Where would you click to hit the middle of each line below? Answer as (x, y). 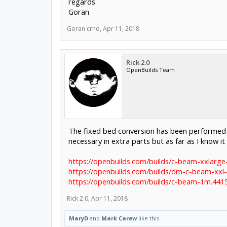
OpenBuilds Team (150, 70)
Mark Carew (119, 218)
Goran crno (83, 29)
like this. (148, 218)
